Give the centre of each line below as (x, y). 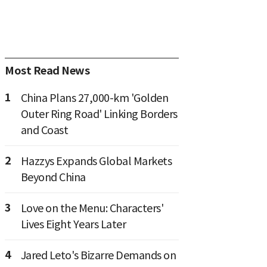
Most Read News (47, 71)
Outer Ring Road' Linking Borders (99, 114)
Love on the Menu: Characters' (92, 208)
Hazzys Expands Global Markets (96, 161)
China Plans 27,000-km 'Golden (94, 98)
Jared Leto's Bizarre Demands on (98, 255)
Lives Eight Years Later (73, 224)
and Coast (44, 130)
